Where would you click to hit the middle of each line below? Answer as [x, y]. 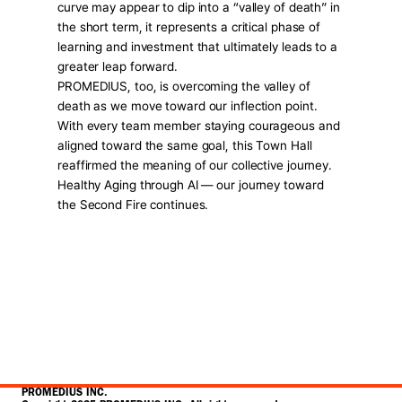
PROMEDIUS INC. [65, 394]
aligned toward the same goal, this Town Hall [185, 145]
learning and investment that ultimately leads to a [197, 47]
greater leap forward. [118, 66]
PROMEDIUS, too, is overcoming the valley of [184, 86]
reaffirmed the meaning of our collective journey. [195, 165]
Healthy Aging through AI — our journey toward [191, 185]
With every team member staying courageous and [199, 126]
